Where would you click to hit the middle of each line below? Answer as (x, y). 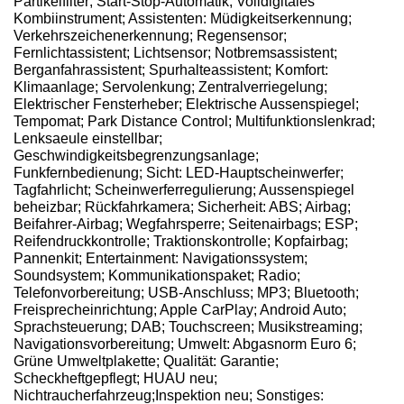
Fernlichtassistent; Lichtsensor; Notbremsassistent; (175, 52)
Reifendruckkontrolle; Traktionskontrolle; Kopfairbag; (181, 241)
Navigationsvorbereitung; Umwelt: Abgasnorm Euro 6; (185, 344)
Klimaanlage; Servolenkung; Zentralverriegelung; (170, 87)
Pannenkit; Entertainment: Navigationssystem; (161, 258)
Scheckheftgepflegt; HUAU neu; (115, 378)
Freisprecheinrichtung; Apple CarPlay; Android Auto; (180, 309)
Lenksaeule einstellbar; (88, 138)
